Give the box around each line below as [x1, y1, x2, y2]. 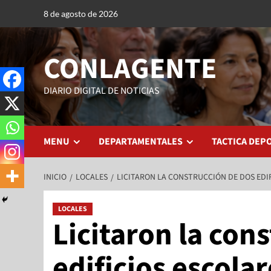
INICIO [44, 171, 67, 183]
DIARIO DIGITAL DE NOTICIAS [44, 84, 160, 97]
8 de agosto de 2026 [44, 8, 118, 19]
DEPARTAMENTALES [99, 135, 183, 148]
